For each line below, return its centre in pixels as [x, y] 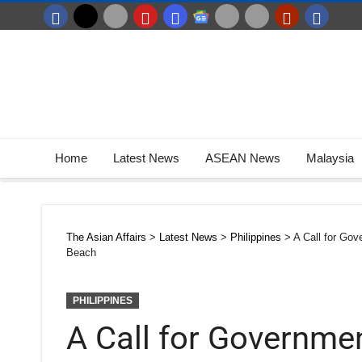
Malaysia [330, 158]
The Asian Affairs [106, 237]
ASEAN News [243, 158]
